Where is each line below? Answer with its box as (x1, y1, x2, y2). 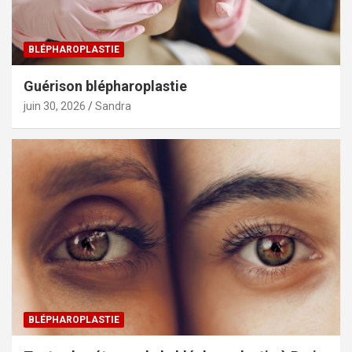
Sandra (95, 99, 131, 112)
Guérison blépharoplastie (24, 77, 187, 94)
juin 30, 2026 (24, 99, 86, 112)
